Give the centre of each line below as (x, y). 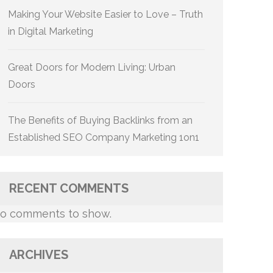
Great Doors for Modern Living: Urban (92, 67)
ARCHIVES (39, 255)
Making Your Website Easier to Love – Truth (105, 14)
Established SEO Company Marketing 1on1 (104, 137)
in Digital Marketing (51, 31)
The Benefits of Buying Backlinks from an (100, 120)
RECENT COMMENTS (69, 188)
